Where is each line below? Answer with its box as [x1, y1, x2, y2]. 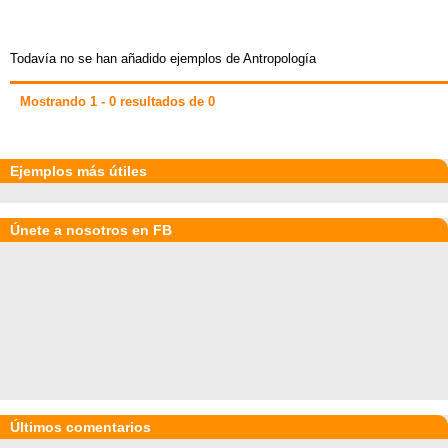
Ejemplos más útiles [10, 163, 147, 179]
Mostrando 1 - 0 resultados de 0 [20, 94, 215, 109]
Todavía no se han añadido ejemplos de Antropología [10, 51, 316, 66]
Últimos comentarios [10, 419, 151, 435]
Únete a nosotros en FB [10, 222, 172, 238]
